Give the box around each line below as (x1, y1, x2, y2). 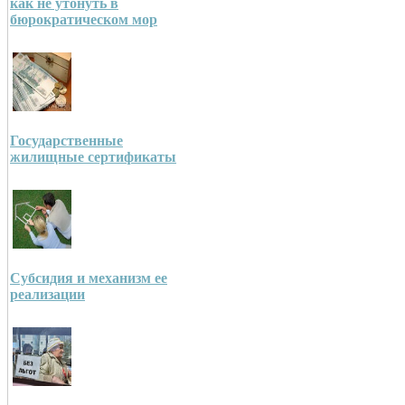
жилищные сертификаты (10, 149, 176, 165)
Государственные (10, 133, 123, 149)
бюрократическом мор (10, 12, 157, 28)
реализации (10, 287, 85, 303)
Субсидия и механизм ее (10, 270, 167, 287)
